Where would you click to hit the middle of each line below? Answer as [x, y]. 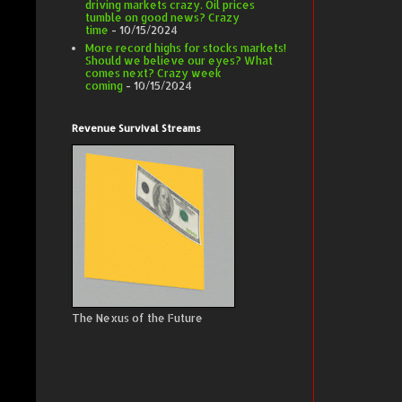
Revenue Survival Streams [136, 129]
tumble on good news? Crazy [162, 18]
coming [104, 86]
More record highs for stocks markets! [186, 48]
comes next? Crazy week [153, 74]
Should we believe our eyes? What [179, 61]
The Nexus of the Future [137, 319]
